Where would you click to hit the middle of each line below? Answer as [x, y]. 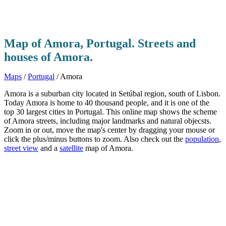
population [202, 139]
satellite [71, 148]
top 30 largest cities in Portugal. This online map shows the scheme [110, 112]
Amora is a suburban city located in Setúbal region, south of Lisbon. [112, 94]
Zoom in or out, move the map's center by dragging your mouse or [109, 130]
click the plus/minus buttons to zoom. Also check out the [95, 139]
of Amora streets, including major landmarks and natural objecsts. [108, 121]
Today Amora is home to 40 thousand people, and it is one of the [107, 103]
